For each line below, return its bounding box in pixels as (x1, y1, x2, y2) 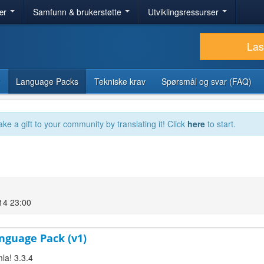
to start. (205, 118, 236, 130)
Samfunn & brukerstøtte (33, 6, 124, 18)
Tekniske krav (94, 75, 146, 87)
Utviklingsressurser (148, 6, 221, 18)
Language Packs (16, 75, 78, 87)
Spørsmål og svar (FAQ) (161, 75, 252, 87)
